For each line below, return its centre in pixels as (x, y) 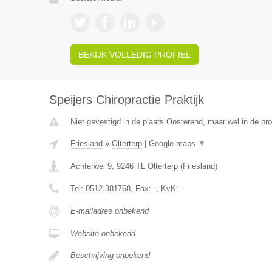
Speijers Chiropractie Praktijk (126, 100)
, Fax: (142, 189)
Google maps (173, 144)
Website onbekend (103, 233)
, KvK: (168, 189)
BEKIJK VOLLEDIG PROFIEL (134, 55)
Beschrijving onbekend (110, 255)
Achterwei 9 (91, 166)
